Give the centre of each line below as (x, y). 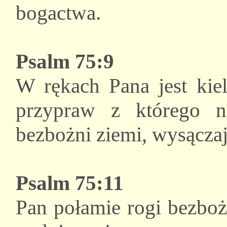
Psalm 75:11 (70, 183)
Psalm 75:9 (65, 62)
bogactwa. (58, 13)
